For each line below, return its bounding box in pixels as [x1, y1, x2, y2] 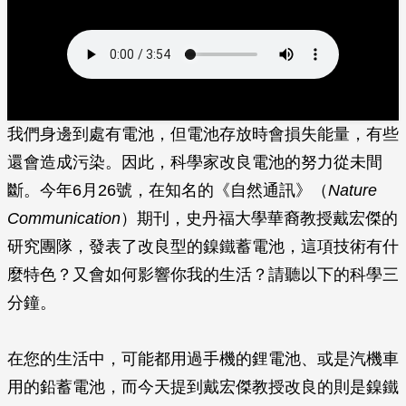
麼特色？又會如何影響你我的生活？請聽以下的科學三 [7, 266, 399, 284]
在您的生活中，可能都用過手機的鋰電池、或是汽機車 [7, 350, 399, 368]
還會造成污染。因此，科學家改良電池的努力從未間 [7, 153, 382, 171]
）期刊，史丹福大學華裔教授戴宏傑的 [121, 209, 398, 227]
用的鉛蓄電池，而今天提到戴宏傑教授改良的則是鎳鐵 [7, 378, 399, 396]
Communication [7, 209, 121, 227]
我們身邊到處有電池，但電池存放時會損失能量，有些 [7, 125, 399, 143]
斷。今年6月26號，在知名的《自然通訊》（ [7, 181, 328, 199]
